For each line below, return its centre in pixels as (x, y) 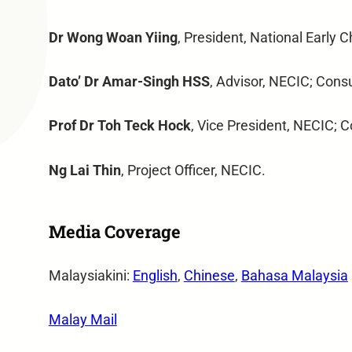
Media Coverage (114, 232)
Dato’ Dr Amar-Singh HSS (129, 81)
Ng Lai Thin (84, 170)
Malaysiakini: (90, 275)
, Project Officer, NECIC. (193, 170)
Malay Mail (82, 320)
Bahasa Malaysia (294, 275)
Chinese (209, 275)
